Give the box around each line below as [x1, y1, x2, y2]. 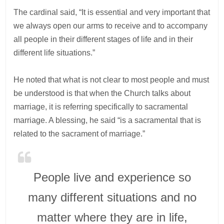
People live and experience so [33, 170, 191, 184]
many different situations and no [27, 190, 196, 204]
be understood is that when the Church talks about [13, 88, 191, 97]
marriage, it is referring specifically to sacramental [13, 102, 188, 111]
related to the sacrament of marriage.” [13, 129, 145, 138]
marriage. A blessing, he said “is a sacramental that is [13, 115, 201, 124]
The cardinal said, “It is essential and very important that [13, 7, 210, 16]
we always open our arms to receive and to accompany [13, 21, 208, 30]
